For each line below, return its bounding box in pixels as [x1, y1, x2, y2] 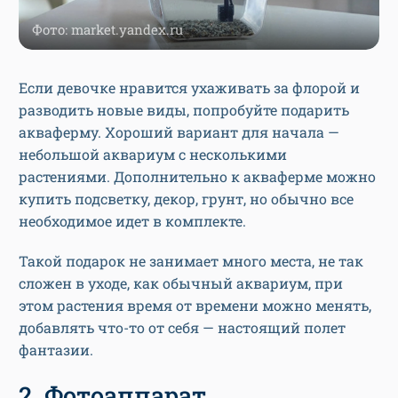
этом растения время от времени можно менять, [19, 295, 371, 314]
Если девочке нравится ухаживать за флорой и [19, 77, 360, 97]
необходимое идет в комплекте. [19, 211, 250, 230]
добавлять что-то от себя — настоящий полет [19, 317, 346, 337]
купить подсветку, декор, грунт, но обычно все [19, 188, 354, 208]
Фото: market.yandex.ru [32, 20, 183, 38]
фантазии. [19, 339, 100, 359]
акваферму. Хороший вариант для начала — [19, 122, 339, 141]
